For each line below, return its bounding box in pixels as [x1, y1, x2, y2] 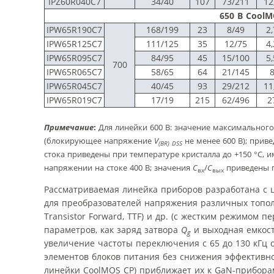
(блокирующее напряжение [44, 135, 154, 146]
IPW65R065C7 [46, 65, 102, 78]
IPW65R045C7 [46, 80, 102, 92]
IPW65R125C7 [46, 37, 102, 50]
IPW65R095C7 [46, 51, 102, 64]
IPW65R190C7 [46, 23, 102, 35]
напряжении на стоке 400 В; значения [44, 161, 193, 173]
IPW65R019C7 [46, 94, 102, 106]
